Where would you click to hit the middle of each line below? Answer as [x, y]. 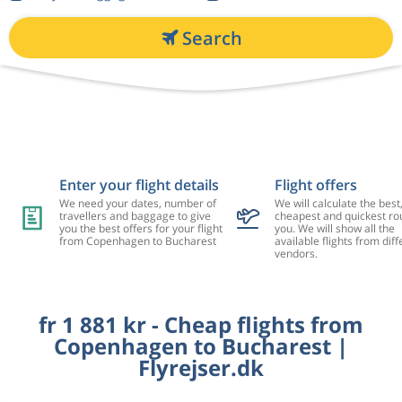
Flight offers [315, 185]
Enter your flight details [139, 185]
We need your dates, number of [137, 203]
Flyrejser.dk [201, 367]
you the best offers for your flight [140, 228]
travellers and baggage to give [135, 216]
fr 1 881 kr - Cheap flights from [201, 324]
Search [212, 38]
